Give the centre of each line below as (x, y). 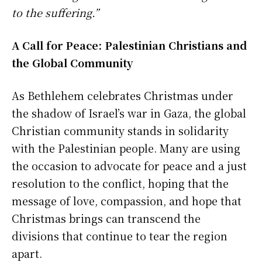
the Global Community (72, 62)
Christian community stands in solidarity (120, 130)
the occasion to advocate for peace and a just (129, 165)
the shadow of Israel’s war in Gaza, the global (129, 113)
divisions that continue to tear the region (120, 235)
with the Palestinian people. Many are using (126, 148)
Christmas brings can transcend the (106, 218)
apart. (27, 253)
